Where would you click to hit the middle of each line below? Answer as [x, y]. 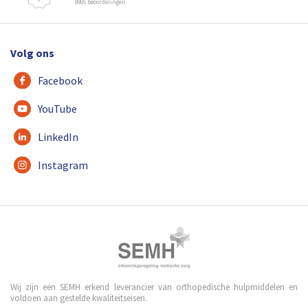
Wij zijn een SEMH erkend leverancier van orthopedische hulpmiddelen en [154, 287]
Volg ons [32, 53]
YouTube [57, 109]
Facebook [60, 81]
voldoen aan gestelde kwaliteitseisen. [79, 298]
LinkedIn [58, 137]
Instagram [63, 165]
